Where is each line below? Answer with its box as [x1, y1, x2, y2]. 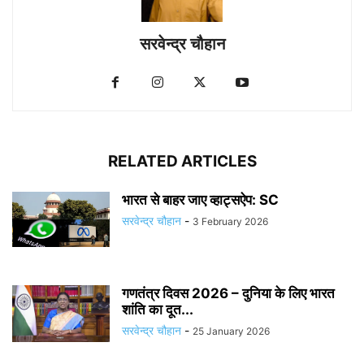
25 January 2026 [193, 325, 270, 338]
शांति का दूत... [122, 301, 193, 318]
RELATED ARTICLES [107, 152, 257, 171]
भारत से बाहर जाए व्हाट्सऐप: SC [122, 192, 279, 209]
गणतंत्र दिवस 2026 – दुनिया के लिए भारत [122, 285, 335, 302]
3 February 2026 [193, 215, 268, 228]
